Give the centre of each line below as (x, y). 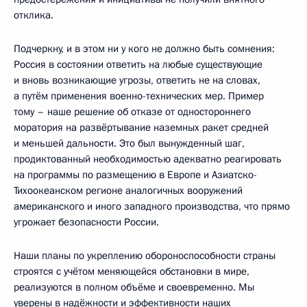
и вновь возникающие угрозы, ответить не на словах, (137, 80)
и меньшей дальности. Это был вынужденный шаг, (129, 143)
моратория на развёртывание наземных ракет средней (141, 127)
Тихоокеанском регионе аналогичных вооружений (128, 190)
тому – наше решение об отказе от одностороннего (132, 111)
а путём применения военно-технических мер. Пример (139, 96)
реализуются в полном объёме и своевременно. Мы (134, 287)
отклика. (34, 15)
